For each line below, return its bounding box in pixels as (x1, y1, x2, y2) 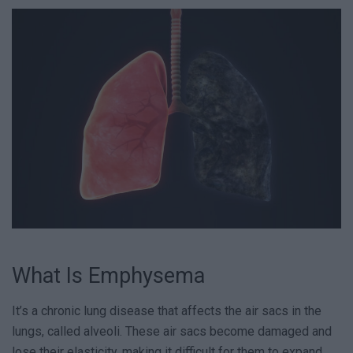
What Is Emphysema (12, 263, 205, 289)
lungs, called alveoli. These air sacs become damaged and (12, 323, 332, 339)
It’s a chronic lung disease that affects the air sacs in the (12, 303, 321, 318)
